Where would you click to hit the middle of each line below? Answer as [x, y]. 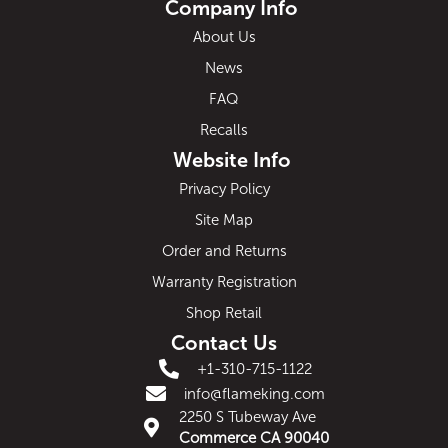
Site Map [224, 220]
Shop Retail [224, 313]
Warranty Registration [224, 282]
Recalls [224, 130]
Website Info [231, 160]
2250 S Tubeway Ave [247, 417]
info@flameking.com [254, 394]
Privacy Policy [224, 189]
